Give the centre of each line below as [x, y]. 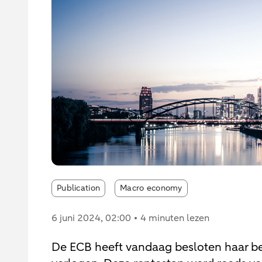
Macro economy [151, 188]
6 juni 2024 [76, 218]
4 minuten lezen [175, 218]
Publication [79, 188]
